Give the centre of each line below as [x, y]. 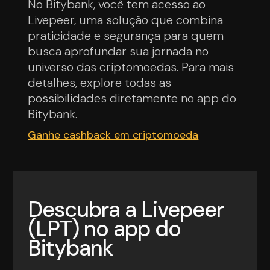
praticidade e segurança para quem [126, 35]
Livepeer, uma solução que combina [126, 20]
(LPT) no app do [105, 228]
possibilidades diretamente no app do [132, 98]
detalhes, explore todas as [100, 82]
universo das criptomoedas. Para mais [131, 67]
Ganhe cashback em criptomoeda [113, 135]
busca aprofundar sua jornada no [118, 51]
